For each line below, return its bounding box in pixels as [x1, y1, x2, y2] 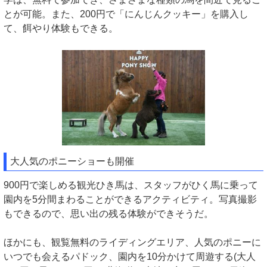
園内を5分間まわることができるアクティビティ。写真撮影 [4, 194, 257, 204]
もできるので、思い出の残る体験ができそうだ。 [4, 208, 213, 219]
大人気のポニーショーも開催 [10, 156, 134, 166]
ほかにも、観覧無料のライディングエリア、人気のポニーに [4, 237, 261, 247]
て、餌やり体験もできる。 [4, 23, 118, 33]
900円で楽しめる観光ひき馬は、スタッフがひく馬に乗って [4, 179, 258, 190]
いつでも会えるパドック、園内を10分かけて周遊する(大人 [4, 251, 256, 262]
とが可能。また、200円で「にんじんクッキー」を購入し [4, 9, 249, 19]
